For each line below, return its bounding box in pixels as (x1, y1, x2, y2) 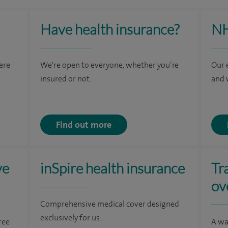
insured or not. (40, 74, 91, 83)
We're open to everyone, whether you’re (40, 61, 179, 70)
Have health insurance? (40, 20, 179, 38)
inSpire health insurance (40, 159, 185, 177)
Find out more (55, 119, 111, 130)
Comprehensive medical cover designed (40, 199, 179, 209)
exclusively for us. (40, 213, 101, 222)
